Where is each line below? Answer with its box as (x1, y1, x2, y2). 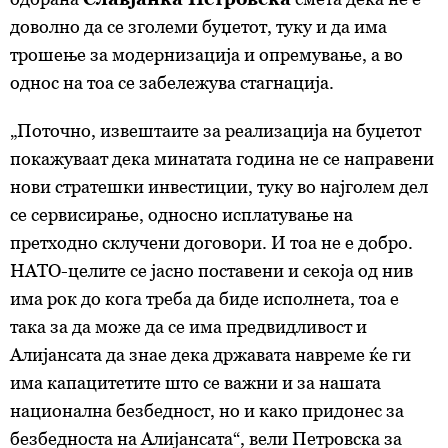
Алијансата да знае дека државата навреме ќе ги (10, 343, 411, 365)
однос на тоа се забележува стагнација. (10, 71, 334, 93)
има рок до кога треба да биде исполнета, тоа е (10, 287, 399, 309)
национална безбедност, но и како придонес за (10, 399, 404, 421)
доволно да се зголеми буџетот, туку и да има (10, 15, 387, 37)
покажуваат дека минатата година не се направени (10, 147, 434, 169)
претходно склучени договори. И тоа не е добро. (10, 231, 413, 253)
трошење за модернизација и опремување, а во (10, 43, 403, 65)
